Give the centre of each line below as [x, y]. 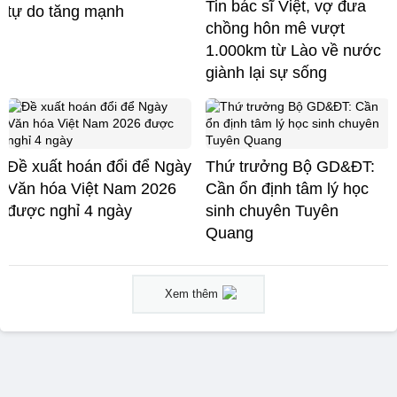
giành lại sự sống [266, 72]
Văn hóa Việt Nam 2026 [92, 188]
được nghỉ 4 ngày [70, 210]
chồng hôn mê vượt [275, 28]
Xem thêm [191, 293]
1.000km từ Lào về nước [293, 50]
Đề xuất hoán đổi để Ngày [99, 166]
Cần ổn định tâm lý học [287, 188]
